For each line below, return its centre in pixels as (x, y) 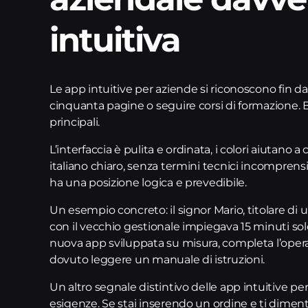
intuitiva (115, 40)
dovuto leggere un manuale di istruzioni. (157, 259)
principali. (75, 122)
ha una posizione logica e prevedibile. (148, 182)
